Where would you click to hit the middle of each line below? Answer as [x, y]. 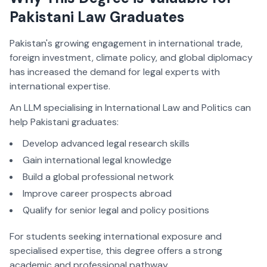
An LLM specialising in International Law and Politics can [130, 108]
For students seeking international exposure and [116, 237]
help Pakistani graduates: [64, 122]
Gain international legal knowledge [97, 160]
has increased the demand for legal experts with [115, 72]
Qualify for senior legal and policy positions [116, 210]
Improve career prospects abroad [97, 194]
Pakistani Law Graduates [97, 17]
